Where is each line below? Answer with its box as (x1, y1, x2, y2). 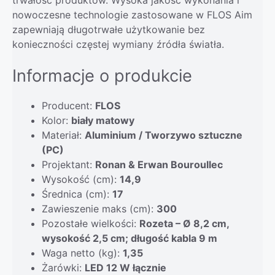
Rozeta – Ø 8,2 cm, (139, 217, 229, 230)
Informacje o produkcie (12, 66, 192, 87)
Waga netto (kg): (42, 247, 123, 260)
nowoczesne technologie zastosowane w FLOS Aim (12, 9, 252, 21)
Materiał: (42, 129, 85, 142)
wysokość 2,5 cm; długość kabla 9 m (42, 232, 217, 245)
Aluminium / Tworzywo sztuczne (85, 129, 242, 142)
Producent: (42, 99, 95, 112)
